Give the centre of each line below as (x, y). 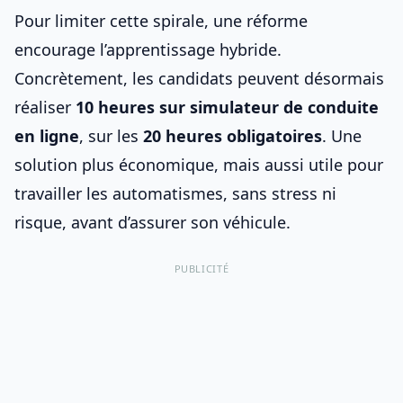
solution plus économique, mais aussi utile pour (199, 165)
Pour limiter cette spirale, (114, 21)
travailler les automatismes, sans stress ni (175, 193)
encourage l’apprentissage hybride (146, 49)
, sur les (111, 136)
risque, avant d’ (72, 222)
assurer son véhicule (208, 222)
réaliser (45, 107)
